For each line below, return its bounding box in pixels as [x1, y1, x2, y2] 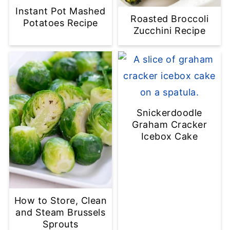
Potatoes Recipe [23, 17, 98, 29]
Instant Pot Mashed [15, 6, 106, 17]
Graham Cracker [132, 119, 207, 130]
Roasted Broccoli [130, 13, 209, 25]
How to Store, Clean [14, 195, 107, 206]
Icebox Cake [141, 131, 198, 142]
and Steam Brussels [15, 207, 106, 218]
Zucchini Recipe [133, 25, 206, 36]
